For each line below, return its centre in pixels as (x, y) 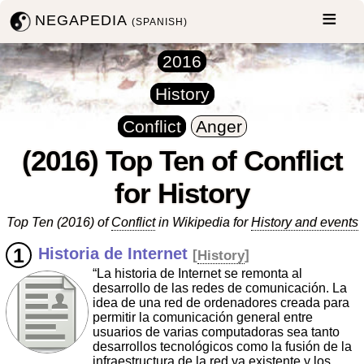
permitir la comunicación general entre (203, 318)
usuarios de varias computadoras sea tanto (216, 332)
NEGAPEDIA (84, 20)
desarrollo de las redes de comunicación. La (220, 288)
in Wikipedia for (203, 223)
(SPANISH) (160, 22)
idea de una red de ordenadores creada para (221, 303)
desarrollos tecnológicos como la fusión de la (222, 347)
